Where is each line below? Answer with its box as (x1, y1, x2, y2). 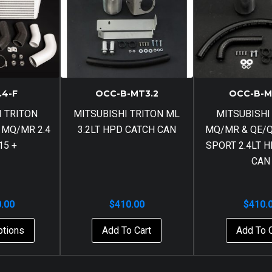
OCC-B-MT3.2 (95, 87, 158, 99)
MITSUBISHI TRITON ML (73, 107, 180, 120)
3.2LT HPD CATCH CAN (77, 123, 176, 135)
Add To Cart (102, 224, 152, 236)
